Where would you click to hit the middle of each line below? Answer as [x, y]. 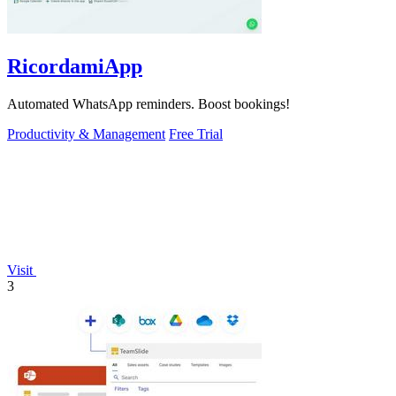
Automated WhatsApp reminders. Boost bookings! [148, 103]
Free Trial [196, 133]
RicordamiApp [75, 66]
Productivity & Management [86, 133]
